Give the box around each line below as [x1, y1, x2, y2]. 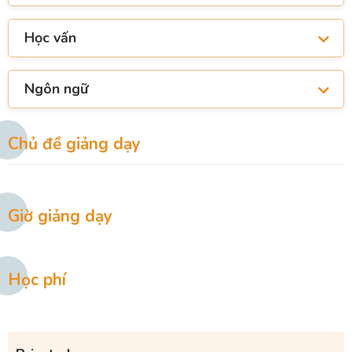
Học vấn [24, 28, 76, 48]
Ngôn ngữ [24, 79, 88, 99]
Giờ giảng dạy [8, 205, 112, 228]
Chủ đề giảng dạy [8, 133, 141, 156]
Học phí [8, 269, 66, 291]
